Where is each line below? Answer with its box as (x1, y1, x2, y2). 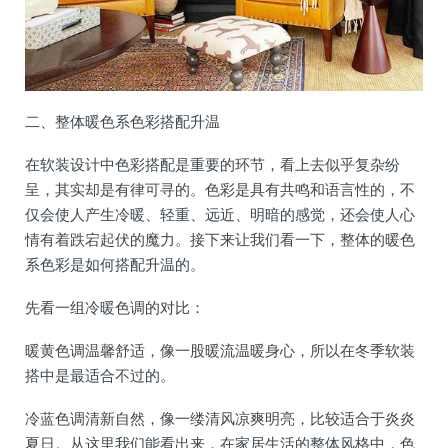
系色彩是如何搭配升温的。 (25, 253, 205, 274)
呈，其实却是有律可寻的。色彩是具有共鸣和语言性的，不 (25, 178, 415, 199)
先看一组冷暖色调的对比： (25, 296, 205, 317)
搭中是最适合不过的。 (25, 364, 175, 385)
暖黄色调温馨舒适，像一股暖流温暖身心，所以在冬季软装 (25, 339, 415, 360)
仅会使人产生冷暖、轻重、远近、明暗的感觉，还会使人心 (25, 203, 415, 224)
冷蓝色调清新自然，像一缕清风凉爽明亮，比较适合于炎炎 (25, 407, 415, 428)
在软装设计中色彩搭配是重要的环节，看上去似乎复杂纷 (25, 153, 400, 174)
